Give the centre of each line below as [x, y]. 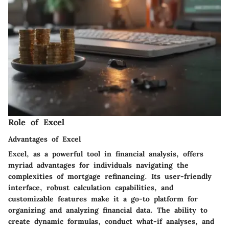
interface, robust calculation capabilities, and [91, 187]
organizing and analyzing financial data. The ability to [108, 210]
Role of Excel [36, 122]
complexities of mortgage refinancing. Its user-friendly [110, 176]
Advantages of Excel [44, 139]
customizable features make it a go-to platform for [103, 199]
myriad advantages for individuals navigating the [98, 165]
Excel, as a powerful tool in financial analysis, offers [106, 154]
